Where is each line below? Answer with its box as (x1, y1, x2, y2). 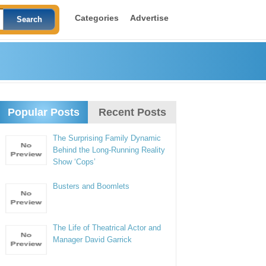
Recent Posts (98, 106, 166, 118)
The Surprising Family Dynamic (53, 134, 161, 142)
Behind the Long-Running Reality (53, 145, 166, 154)
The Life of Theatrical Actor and (53, 223, 161, 232)
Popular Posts (7, 106, 80, 118)
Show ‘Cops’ (53, 157, 96, 166)
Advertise (129, 13, 169, 23)
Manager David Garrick (53, 235, 132, 244)
